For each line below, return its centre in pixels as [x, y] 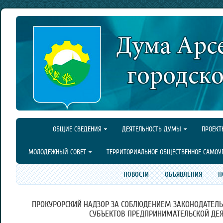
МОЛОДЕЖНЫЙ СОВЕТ [57, 152]
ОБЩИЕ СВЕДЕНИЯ [77, 129]
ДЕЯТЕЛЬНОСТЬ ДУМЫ [152, 129]
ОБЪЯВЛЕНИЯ [183, 174]
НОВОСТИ [136, 174]
